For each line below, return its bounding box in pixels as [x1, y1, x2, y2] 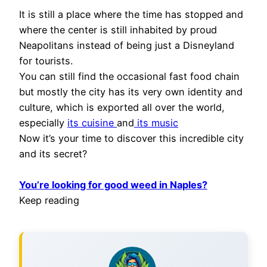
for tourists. [19, 54, 73, 67]
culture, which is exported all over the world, [19, 101, 225, 113]
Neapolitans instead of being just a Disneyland [19, 39, 234, 51]
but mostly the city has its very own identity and [19, 85, 243, 98]
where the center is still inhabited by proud [19, 23, 217, 36]
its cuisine [67, 116, 117, 129]
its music [134, 116, 178, 129]
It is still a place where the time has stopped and [19, 8, 243, 20]
